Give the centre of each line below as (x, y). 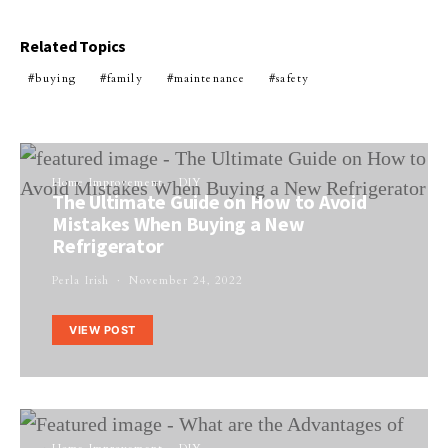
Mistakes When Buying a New (178, 223)
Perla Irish (81, 280)
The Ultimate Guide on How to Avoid (209, 201)
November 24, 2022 (186, 280)
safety (293, 78)
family (124, 78)
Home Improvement (107, 182)
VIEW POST (102, 329)
